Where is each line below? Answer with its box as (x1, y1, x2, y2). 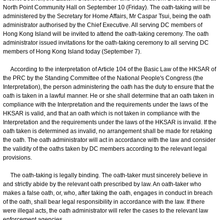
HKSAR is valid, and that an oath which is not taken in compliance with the (3, 110, 200, 117)
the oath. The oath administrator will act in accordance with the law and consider (3, 136, 216, 143)
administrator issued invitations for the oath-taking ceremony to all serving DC (3, 39, 209, 46)
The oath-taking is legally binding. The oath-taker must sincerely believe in (3, 171, 208, 179)
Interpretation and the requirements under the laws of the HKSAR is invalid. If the (3, 118, 217, 126)
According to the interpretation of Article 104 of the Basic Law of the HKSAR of (3, 65, 216, 73)
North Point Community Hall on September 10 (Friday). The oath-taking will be (3, 3, 210, 11)
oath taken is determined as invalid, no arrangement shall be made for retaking (3, 127, 212, 135)
